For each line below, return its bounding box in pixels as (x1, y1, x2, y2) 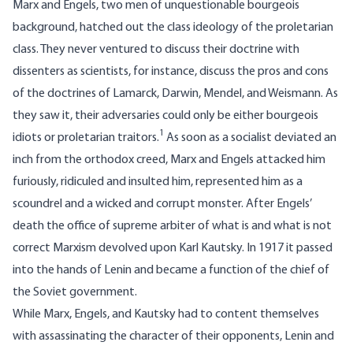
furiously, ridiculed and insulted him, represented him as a (13, 176, 303, 189)
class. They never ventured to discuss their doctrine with (13, 43, 299, 57)
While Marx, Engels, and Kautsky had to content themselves (13, 308, 319, 321)
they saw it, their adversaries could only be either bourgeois (13, 110, 318, 123)
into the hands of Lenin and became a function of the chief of (13, 264, 329, 277)
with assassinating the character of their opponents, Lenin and (13, 330, 334, 344)
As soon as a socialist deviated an (164, 132, 336, 145)
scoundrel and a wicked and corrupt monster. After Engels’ (13, 198, 311, 211)
